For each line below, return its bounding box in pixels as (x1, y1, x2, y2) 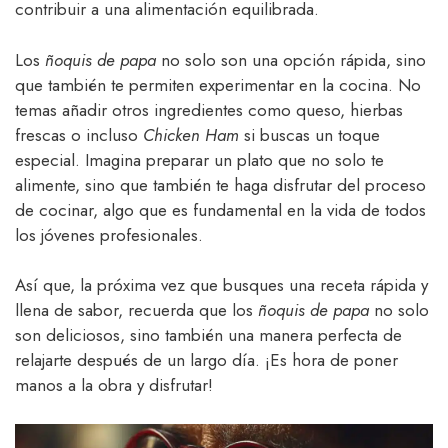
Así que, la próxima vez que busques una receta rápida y (15, 273, 428, 298)
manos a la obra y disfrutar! (15, 373, 213, 398)
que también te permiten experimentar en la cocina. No (15, 72, 421, 97)
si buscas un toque (239, 122, 380, 147)
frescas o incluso (15, 122, 143, 147)
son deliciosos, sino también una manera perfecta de (15, 323, 402, 348)
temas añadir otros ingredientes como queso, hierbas (15, 97, 403, 122)
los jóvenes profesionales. (15, 222, 203, 247)
